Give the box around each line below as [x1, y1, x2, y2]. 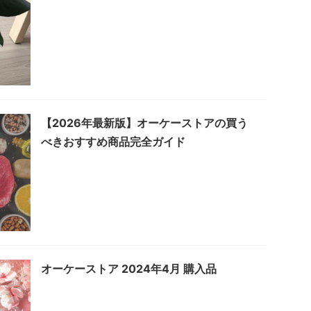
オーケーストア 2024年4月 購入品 [41, 261, 217, 276]
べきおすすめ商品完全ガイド [41, 134, 185, 149]
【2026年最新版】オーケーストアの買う [41, 115, 248, 130]
